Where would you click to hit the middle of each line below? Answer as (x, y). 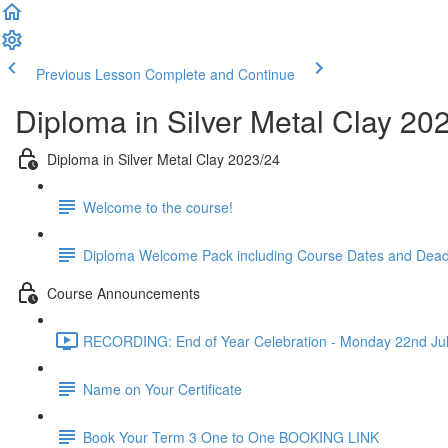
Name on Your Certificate (162, 388)
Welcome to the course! (158, 206)
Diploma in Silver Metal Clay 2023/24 (163, 158)
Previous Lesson (88, 74)
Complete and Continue (220, 74)
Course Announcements (123, 292)
